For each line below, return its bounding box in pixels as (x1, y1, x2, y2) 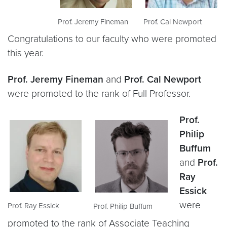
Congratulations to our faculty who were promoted (8, 33, 216, 45)
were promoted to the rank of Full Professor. (8, 88, 191, 100)
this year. (8, 47, 44, 59)
